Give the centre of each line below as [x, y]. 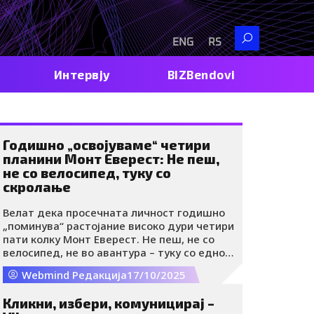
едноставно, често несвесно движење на [113, 265]
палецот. [27, 279]
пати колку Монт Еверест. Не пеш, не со [109, 239]
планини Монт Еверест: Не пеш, [111, 159]
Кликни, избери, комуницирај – [109, 303]
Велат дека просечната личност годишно [114, 212]
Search [253, 33]
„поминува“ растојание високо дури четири [118, 225]
